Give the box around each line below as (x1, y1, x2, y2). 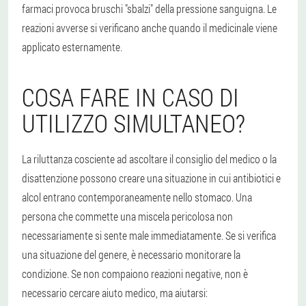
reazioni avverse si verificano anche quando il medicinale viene (22, 20, 277, 35)
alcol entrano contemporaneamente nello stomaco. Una (22, 189, 252, 204)
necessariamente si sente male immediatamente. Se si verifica (22, 227, 276, 242)
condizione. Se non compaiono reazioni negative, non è (22, 266, 248, 281)
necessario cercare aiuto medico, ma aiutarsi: (22, 285, 208, 300)
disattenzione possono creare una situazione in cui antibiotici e (22, 170, 281, 185)
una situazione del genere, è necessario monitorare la (22, 247, 240, 262)
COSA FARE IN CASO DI (22, 80, 239, 113)
